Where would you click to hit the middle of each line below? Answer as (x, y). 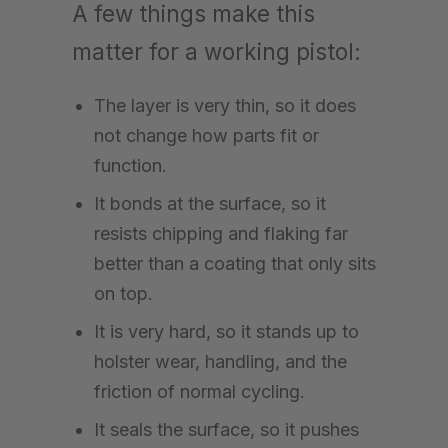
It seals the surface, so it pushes (226, 429)
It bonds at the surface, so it (210, 203)
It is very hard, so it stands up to (226, 331)
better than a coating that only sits (235, 263)
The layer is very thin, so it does (225, 105)
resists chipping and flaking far (221, 233)
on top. (123, 293)
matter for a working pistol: (216, 51)
